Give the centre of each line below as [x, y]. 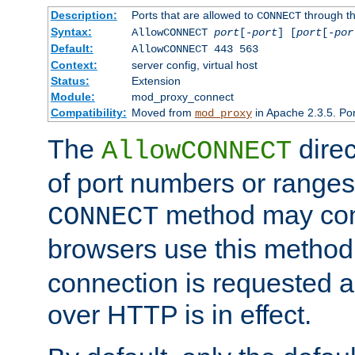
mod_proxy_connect [182, 97]
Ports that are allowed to [194, 15]
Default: [72, 49]
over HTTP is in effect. [179, 315]
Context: [74, 65]
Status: [70, 81]
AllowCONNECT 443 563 [195, 50]
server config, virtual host [194, 65]
